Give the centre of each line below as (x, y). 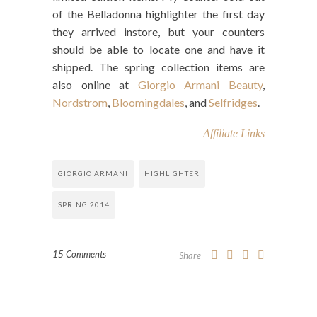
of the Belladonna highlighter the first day (158, 14)
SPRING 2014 (84, 205)
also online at (95, 85)
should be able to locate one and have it (158, 50)
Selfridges (233, 103)
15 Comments (79, 254)
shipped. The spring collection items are (158, 67)
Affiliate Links (234, 134)
